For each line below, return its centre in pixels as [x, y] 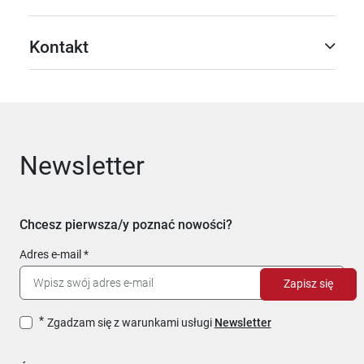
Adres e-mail [50, 254]
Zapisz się [308, 284]
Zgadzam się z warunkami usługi [130, 322]
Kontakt [59, 47]
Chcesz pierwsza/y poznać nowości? [126, 224]
